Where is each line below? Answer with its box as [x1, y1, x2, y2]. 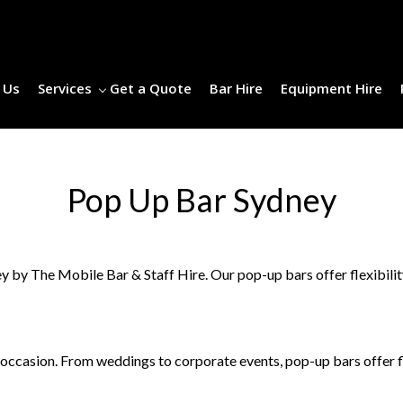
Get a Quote [110, 79, 192, 97]
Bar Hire [210, 79, 263, 97]
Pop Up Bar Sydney [67, 180, 336, 219]
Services [38, 79, 92, 97]
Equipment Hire [281, 79, 382, 97]
